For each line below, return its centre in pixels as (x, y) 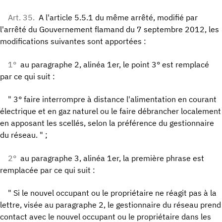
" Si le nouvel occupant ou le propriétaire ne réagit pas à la (112, 193)
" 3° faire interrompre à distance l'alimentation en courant (112, 99)
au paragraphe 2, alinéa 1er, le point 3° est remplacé (115, 64)
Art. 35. (21, 18)
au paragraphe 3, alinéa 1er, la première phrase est (112, 158)
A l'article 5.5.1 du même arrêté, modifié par (118, 18)
